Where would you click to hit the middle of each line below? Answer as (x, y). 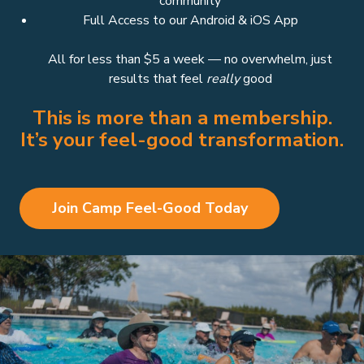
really (223, 79)
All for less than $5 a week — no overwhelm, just (190, 60)
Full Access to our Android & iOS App (190, 21)
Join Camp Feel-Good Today (149, 208)
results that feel (157, 79)
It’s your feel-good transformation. (182, 140)
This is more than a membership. (182, 118)
